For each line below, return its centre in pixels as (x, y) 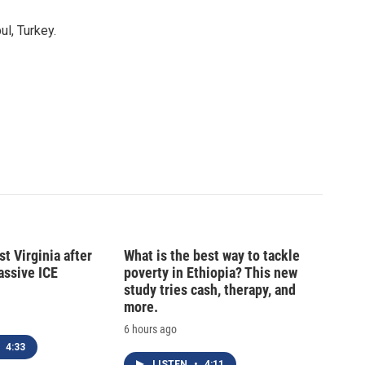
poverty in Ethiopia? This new (211, 273)
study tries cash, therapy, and (210, 290)
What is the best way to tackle (212, 256)
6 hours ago (150, 330)
